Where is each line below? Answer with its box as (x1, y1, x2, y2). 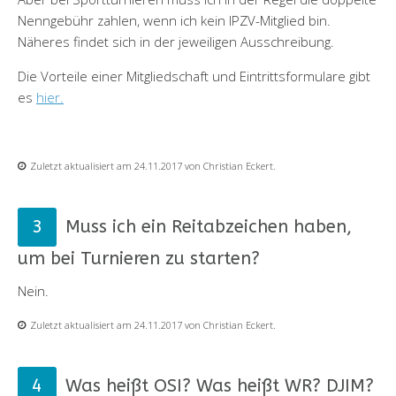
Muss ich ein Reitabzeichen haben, (65, 216, 352, 237)
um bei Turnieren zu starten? (18, 247, 260, 269)
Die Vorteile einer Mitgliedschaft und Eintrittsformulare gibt (18, 66, 370, 85)
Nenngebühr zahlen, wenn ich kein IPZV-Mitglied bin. (18, 11, 331, 29)
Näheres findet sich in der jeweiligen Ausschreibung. (18, 32, 338, 50)
